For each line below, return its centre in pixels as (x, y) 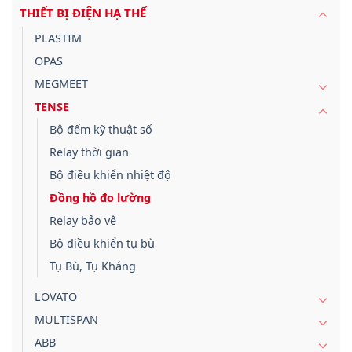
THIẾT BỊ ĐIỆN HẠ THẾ (83, 12)
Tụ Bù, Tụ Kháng (93, 266)
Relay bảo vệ (83, 220)
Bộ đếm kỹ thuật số (101, 129)
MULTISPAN (66, 319)
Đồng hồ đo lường (100, 197)
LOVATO (56, 296)
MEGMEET (61, 83)
